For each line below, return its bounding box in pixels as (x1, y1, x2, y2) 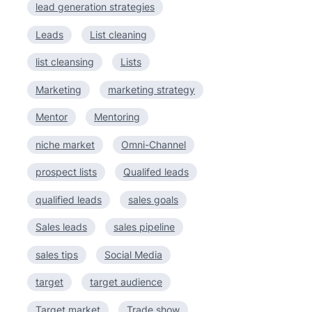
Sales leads (36, 221, 87, 233)
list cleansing (36, 56, 94, 68)
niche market (36, 138, 95, 150)
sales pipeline (114, 221, 175, 233)
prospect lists (36, 166, 97, 178)
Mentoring (94, 111, 140, 123)
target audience (90, 276, 162, 288)
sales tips (36, 248, 78, 260)
